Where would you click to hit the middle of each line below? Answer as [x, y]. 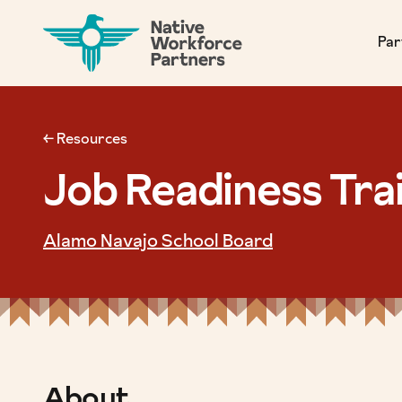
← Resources [85, 140]
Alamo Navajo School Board [158, 242]
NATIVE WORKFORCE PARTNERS [170, 26]
